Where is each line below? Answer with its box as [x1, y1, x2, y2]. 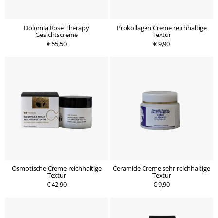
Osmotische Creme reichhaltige [11, 164, 102, 173]
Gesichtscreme [35, 30, 78, 39]
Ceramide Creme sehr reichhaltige [113, 164, 210, 173]
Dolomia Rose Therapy [24, 23, 89, 32]
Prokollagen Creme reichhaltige [116, 23, 207, 32]
